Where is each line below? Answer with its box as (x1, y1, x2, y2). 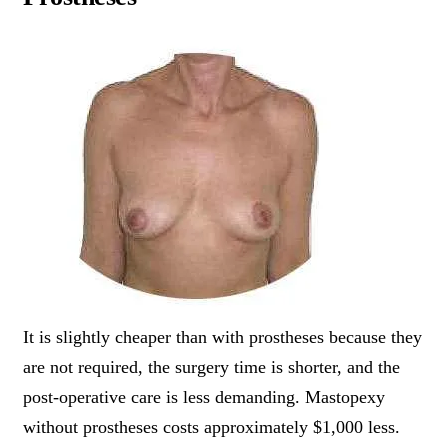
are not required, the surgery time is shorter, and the (23, 357, 400, 378)
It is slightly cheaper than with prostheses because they (23, 327, 422, 348)
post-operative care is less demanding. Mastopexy (23, 387, 385, 408)
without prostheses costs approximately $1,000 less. (23, 417, 400, 438)
